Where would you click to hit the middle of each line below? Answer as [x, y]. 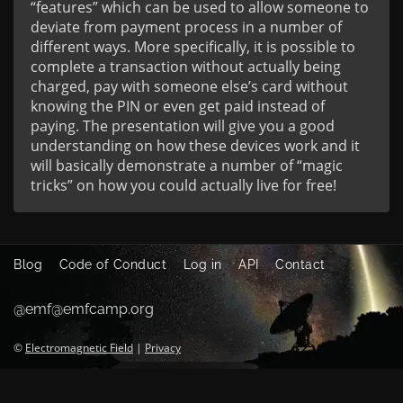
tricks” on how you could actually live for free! [184, 185]
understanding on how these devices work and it [195, 146]
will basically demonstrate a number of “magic [187, 166]
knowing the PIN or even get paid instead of [178, 106]
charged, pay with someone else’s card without [189, 86]
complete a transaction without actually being [186, 67]
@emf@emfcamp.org [84, 309]
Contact [300, 264]
